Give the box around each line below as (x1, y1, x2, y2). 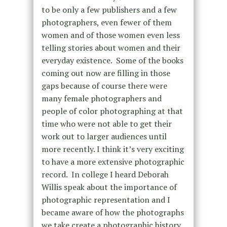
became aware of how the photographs (41, 207, 184, 218)
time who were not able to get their (41, 118, 172, 130)
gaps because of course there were (41, 80, 167, 92)
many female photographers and (41, 93, 162, 104)
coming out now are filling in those (41, 67, 170, 79)
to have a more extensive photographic (41, 156, 184, 168)
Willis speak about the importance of (41, 181, 177, 193)
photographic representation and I (41, 194, 170, 206)
